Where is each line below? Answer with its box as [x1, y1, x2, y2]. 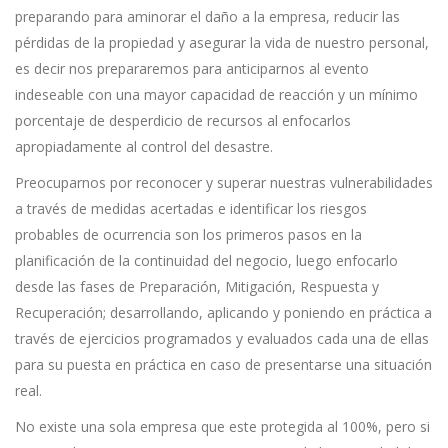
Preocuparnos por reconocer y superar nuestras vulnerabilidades [15, 173, 433, 193]
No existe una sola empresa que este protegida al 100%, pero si [15, 417, 430, 437]
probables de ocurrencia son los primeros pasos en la [15, 225, 362, 245]
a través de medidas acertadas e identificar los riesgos [15, 199, 367, 219]
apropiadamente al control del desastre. [15, 137, 273, 157]
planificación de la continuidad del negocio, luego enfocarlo [15, 251, 398, 271]
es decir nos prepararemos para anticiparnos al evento [15, 59, 369, 79]
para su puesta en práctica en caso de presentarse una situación [15, 355, 432, 375]
